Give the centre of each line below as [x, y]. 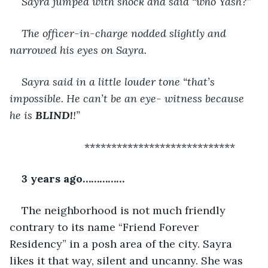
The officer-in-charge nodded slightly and [125, 33]
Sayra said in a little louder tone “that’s [120, 81]
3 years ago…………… [73, 178]
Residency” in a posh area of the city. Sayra [122, 243]
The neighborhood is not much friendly [125, 210]
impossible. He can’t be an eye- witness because [128, 98]
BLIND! [54, 115]
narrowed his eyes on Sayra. [78, 50]
